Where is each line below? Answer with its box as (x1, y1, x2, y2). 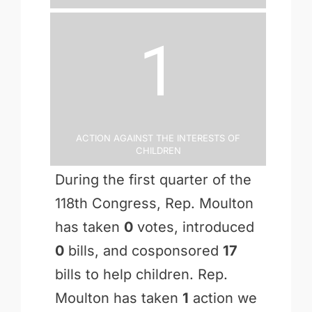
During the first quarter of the (54, 171, 251, 188)
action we (188, 289, 257, 306)
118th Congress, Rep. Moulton (54, 194, 253, 212)
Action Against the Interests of (76, 129, 241, 144)
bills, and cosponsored (63, 242, 223, 259)
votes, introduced (132, 218, 254, 235)
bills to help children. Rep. (54, 265, 228, 283)
